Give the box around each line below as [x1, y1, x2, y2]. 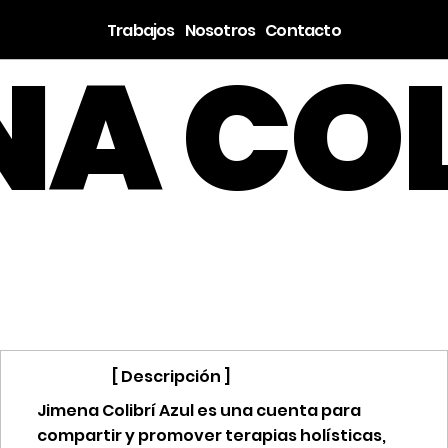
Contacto [265, 18, 341, 42]
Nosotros [184, 18, 256, 42]
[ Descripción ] [111, 365, 231, 389]
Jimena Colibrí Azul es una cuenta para [36, 398, 361, 422]
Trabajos [107, 18, 175, 42]
